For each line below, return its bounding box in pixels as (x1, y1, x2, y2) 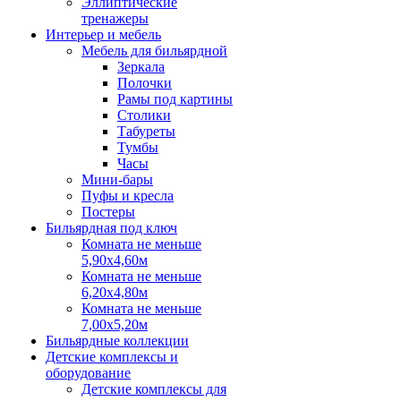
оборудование (46, 365, 131, 380)
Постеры (81, 204, 135, 219)
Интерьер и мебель (46, 27, 161, 42)
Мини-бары (81, 172, 153, 187)
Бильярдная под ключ (46, 220, 177, 235)
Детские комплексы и (46, 349, 178, 364)
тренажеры (81, 11, 149, 26)
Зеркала (117, 59, 165, 74)
